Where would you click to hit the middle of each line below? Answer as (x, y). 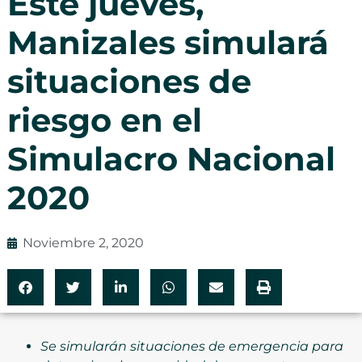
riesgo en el (104, 120)
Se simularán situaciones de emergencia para (192, 346)
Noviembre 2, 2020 (83, 242)
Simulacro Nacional (171, 158)
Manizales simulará (168, 42)
